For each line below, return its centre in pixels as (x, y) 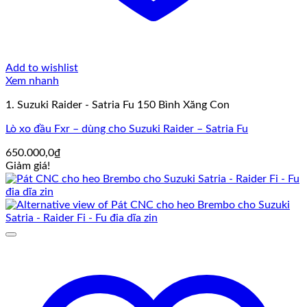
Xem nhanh (32, 81)
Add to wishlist (42, 68)
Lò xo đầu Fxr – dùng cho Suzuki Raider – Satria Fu (127, 129)
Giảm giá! (28, 166)
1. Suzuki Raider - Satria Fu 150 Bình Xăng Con (118, 105)
